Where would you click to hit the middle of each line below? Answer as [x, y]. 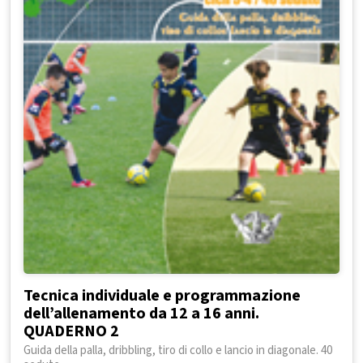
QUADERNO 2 [71, 332]
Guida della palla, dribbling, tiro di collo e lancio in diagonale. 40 [178, 351]
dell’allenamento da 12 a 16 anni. [141, 314]
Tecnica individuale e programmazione [162, 296]
